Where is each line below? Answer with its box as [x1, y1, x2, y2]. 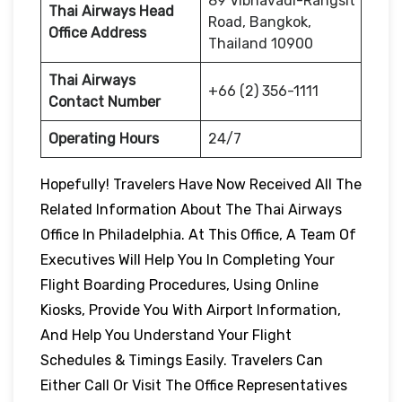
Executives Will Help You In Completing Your [40, 250, 335, 268]
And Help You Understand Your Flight [40, 326, 292, 344]
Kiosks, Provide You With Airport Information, [40, 301, 341, 319]
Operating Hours [48, 129, 159, 147]
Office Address [48, 23, 146, 41]
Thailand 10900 [208, 34, 313, 52]
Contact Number [48, 92, 161, 110]
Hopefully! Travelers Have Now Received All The [40, 175, 362, 193]
